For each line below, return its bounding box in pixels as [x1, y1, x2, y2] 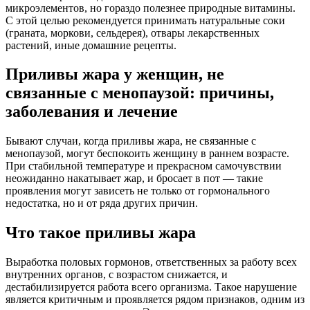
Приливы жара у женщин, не [6, 65, 224, 84]
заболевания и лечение [6, 102, 178, 121]
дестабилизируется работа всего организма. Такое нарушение [6, 281, 297, 293]
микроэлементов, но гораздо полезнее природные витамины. [6, 1, 295, 14]
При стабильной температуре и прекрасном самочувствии [6, 160, 282, 172]
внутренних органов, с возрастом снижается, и [6, 268, 228, 281]
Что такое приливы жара [6, 224, 196, 242]
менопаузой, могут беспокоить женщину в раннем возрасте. [6, 147, 289, 160]
